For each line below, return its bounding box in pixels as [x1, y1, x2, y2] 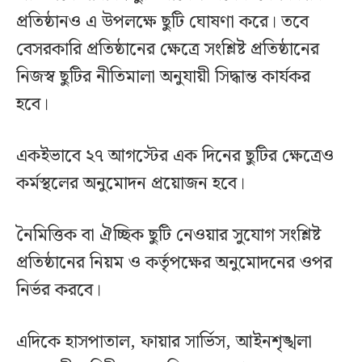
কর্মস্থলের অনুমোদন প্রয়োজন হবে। [16, 170, 245, 199]
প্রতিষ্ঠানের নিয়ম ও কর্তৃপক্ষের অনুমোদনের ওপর [16, 249, 332, 278]
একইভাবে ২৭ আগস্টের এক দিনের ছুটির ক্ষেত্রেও [16, 142, 334, 171]
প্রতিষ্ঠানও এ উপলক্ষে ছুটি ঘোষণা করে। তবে [16, 8, 309, 37]
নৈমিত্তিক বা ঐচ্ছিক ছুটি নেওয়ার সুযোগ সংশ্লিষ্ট [16, 221, 321, 250]
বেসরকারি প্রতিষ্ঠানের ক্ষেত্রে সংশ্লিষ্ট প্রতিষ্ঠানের [16, 36, 319, 65]
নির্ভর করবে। [16, 276, 101, 305]
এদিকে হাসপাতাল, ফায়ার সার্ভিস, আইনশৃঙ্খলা [16, 328, 312, 357]
